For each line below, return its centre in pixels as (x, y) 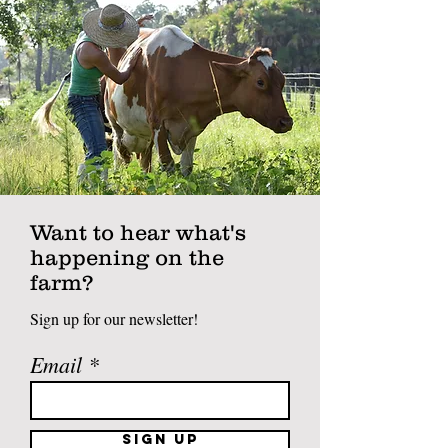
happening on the (127, 257)
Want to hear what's (138, 232)
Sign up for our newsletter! (114, 318)
